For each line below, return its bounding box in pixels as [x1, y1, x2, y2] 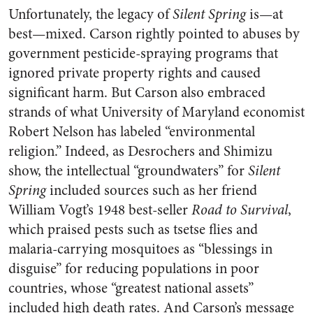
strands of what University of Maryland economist [8, 102, 305, 122]
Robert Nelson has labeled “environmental [8, 122, 255, 142]
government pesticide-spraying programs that [8, 43, 278, 64]
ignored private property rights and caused [8, 63, 261, 83]
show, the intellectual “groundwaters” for [8, 161, 248, 181]
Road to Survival [191, 200, 288, 220]
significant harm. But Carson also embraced [8, 82, 265, 103]
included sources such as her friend [46, 180, 257, 201]
